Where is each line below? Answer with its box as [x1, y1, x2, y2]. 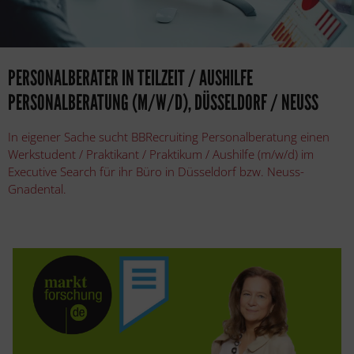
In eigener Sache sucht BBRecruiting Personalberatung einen [8, 128, 330, 145]
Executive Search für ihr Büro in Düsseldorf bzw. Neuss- [8, 163, 304, 179]
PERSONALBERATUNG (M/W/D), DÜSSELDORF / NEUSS [8, 89, 318, 115]
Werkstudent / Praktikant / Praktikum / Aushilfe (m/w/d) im [8, 145, 314, 162]
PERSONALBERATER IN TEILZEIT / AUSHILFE [8, 65, 253, 91]
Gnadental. [8, 180, 66, 197]
